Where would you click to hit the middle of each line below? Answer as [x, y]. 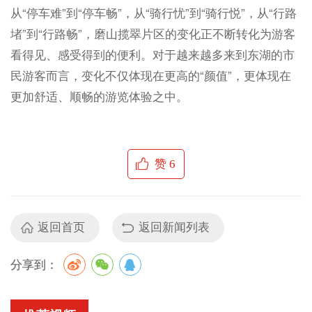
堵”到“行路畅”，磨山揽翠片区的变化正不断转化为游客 [153, 33]
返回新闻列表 [174, 228]
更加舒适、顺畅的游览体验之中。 [99, 96]
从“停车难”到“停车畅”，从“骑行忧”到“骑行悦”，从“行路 [153, 12]
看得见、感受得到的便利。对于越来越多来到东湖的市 [152, 54]
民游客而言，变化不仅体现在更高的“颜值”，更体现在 [150, 75]
